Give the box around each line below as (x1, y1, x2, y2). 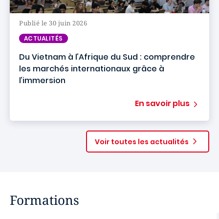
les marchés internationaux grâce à (19, 63, 164, 74)
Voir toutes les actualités (95, 136, 189, 147)
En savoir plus (135, 98, 190, 109)
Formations (10, 191, 79, 209)
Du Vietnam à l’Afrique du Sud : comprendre (19, 51, 195, 63)
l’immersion (19, 75, 66, 86)
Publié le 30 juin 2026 (19, 19, 88, 27)
